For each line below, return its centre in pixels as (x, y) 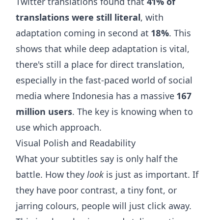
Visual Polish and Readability (76, 143)
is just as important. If (151, 175)
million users (44, 112)
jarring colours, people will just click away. (104, 206)
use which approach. (59, 127)
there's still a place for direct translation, (100, 65)
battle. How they (51, 175)
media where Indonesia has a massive (96, 96)
